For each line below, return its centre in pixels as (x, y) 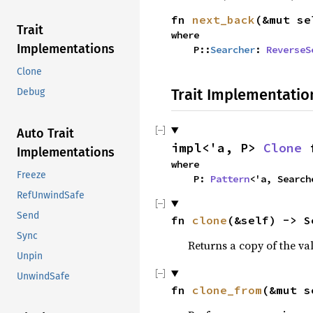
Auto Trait (45, 134)
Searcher (233, 50)
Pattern (230, 179)
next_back (224, 20)
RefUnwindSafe (51, 196)
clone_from (227, 290)
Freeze (31, 175)
